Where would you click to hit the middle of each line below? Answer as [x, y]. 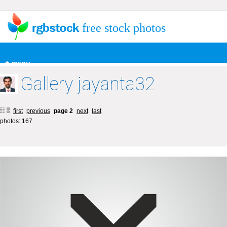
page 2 [64, 111]
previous [38, 111]
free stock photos [124, 28]
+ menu [18, 63]
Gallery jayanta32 [88, 84]
